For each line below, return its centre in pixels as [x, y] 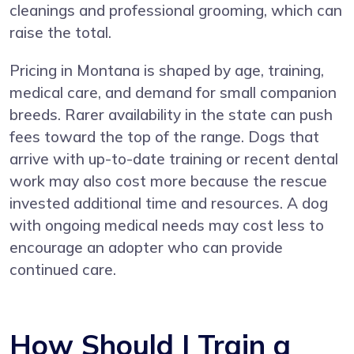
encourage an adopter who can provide [146, 247]
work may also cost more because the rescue [168, 181]
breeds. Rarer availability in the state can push [171, 114]
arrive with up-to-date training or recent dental [174, 158]
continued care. [63, 269]
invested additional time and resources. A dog [169, 203]
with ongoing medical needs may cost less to [167, 225]
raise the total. [60, 32]
